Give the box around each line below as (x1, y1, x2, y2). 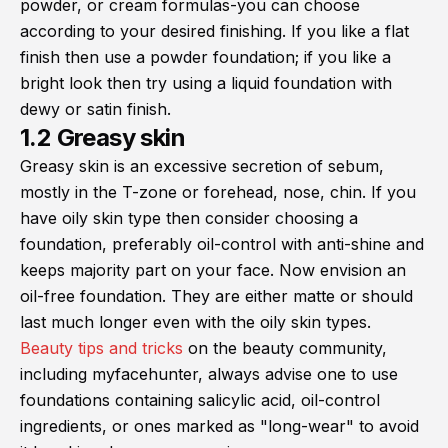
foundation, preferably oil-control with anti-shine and (20, 234, 424, 255)
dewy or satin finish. (20, 99, 171, 120)
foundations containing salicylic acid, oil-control (20, 390, 380, 411)
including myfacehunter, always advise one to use (20, 364, 398, 385)
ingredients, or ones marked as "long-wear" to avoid (20, 416, 419, 437)
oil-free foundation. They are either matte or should (20, 286, 413, 307)
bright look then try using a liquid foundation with (20, 73, 392, 94)
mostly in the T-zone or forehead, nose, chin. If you (20, 182, 416, 203)
